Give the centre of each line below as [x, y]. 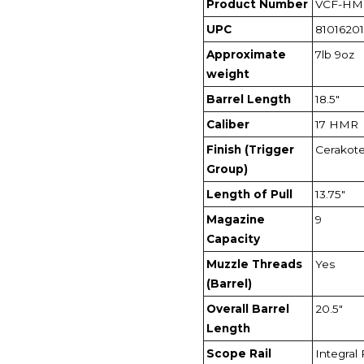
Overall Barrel [248, 308]
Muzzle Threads [254, 264]
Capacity [233, 238]
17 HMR [337, 124]
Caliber [228, 124]
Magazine [236, 219]
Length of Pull [249, 194]
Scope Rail [239, 353]
